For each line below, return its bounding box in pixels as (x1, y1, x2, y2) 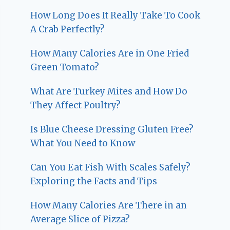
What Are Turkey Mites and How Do (30, 86, 188, 98)
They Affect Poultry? (30, 100, 121, 111)
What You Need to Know (30, 138, 136, 149)
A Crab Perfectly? (30, 24, 105, 35)
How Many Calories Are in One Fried (30, 48, 189, 60)
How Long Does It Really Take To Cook (30, 10, 201, 22)
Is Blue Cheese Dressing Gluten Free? (30, 124, 194, 136)
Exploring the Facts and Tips (30, 176, 158, 187)
